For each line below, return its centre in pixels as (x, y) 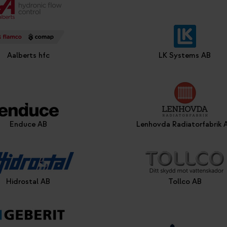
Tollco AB (185, 182)
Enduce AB (28, 124)
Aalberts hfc (28, 55)
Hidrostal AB (28, 182)
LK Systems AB (185, 55)
